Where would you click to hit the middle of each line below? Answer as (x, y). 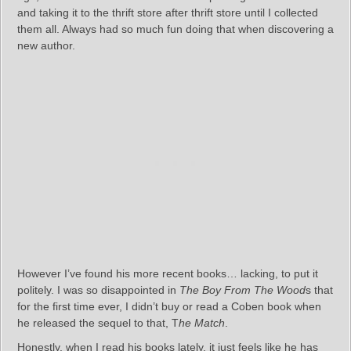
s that (319, 290)
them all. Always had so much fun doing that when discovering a (175, 29)
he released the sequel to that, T (98, 323)
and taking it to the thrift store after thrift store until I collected (168, 13)
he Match (202, 323)
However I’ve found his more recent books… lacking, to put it (168, 273)
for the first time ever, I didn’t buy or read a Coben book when (169, 306)
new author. (46, 45)
